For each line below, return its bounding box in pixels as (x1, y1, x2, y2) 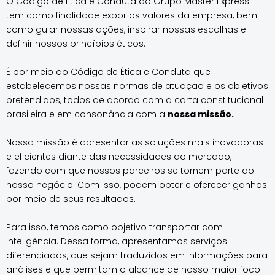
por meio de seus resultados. (6, 192, 136, 205)
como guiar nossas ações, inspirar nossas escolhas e (6, 23, 246, 36)
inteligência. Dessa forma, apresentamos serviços (6, 234, 227, 247)
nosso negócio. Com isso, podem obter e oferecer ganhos (6, 178, 267, 191)
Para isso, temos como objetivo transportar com (6, 220, 223, 233)
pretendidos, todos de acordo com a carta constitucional (6, 93, 263, 106)
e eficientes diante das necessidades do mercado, (6, 150, 231, 163)
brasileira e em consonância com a (6, 107, 168, 120)
